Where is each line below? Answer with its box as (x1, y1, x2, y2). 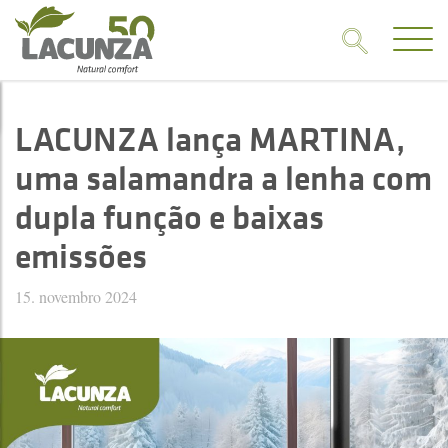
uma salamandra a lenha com (15, 155, 432, 201)
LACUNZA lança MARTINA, (15, 116, 405, 162)
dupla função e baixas (15, 194, 324, 240)
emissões (15, 233, 147, 279)
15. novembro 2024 (15, 286, 137, 307)
